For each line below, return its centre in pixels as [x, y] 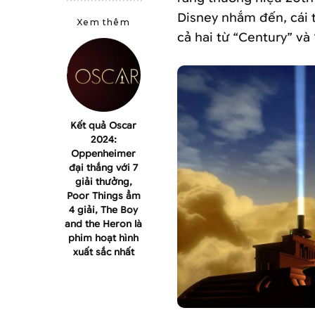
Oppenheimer [103, 154]
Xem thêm [103, 22]
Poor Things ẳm [103, 196]
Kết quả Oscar [103, 126]
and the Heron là [103, 224]
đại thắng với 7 [103, 168]
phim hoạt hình [103, 238]
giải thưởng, [103, 182]
